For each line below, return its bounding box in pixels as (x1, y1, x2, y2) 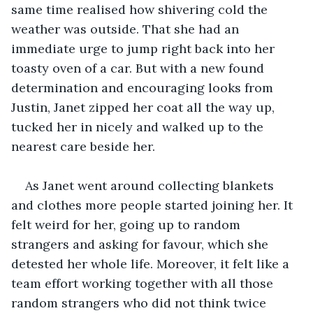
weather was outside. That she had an (11, 20, 242, 37)
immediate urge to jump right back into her (11, 40, 278, 57)
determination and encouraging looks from (11, 79, 277, 96)
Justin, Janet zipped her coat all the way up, (11, 99, 278, 115)
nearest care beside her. (11, 138, 159, 154)
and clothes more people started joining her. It (11, 196, 296, 213)
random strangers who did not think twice (11, 294, 270, 311)
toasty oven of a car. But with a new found (11, 59, 268, 76)
